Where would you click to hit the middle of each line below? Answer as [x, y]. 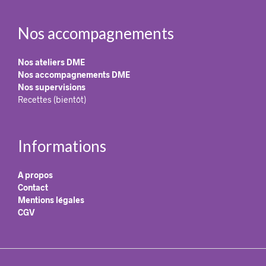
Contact [33, 187]
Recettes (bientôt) [52, 99]
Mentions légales [51, 199]
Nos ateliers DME [51, 62]
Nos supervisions [52, 87]
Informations [62, 146]
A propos [35, 175]
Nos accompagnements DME [74, 74]
